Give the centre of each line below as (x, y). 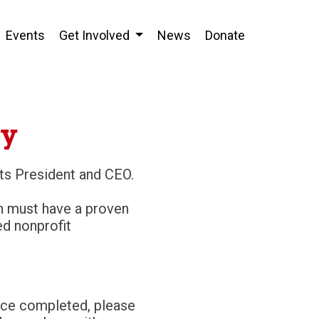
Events (25, 36)
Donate (225, 36)
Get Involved (95, 36)
